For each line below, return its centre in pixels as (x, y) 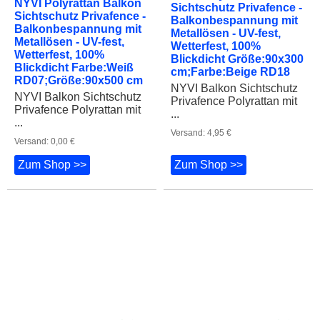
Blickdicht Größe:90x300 (237, 51)
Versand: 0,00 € (45, 125)
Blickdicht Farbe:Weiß (74, 51)
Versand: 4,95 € (201, 125)
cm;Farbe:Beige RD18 (230, 64)
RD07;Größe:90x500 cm (79, 64)
